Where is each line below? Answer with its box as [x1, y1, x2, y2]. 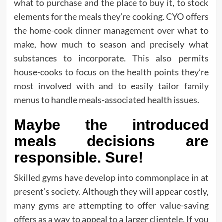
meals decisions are [13, 133, 209, 150]
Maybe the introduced [13, 116, 209, 133]
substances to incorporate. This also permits [13, 53, 209, 64]
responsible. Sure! [13, 149, 143, 166]
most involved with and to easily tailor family [13, 80, 209, 92]
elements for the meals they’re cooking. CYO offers [13, 11, 209, 22]
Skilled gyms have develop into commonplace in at [13, 172, 209, 183]
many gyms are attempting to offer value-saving [13, 200, 209, 211]
